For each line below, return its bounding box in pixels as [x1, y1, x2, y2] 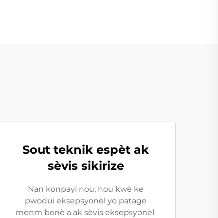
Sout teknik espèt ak [22, 143, 149, 157]
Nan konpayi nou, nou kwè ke [28, 184, 144, 194]
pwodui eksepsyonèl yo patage [25, 196, 146, 205]
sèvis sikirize [47, 159, 124, 173]
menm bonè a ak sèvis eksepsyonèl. [16, 208, 156, 217]
